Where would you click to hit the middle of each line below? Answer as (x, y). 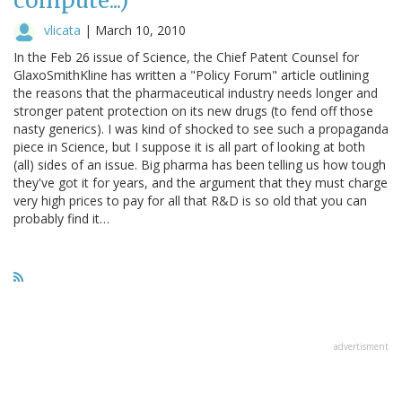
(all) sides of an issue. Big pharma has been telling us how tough (200, 164)
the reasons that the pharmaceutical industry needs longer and (196, 92)
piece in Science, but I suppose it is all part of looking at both (189, 146)
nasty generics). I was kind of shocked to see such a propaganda (201, 128)
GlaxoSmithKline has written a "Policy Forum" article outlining (191, 74)
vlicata (62, 30)
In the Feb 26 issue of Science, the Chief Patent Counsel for (186, 57)
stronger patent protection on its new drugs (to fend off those (193, 110)
